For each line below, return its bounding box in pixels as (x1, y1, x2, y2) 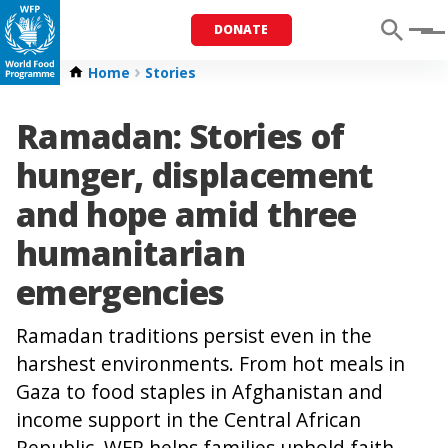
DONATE (214, 21, 269, 38)
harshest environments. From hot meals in (16, 350, 405, 378)
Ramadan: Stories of (16, 114, 345, 159)
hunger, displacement (16, 153, 374, 198)
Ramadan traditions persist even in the (16, 322, 372, 350)
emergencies (16, 270, 225, 315)
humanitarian (16, 231, 246, 276)
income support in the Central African (16, 406, 361, 434)
